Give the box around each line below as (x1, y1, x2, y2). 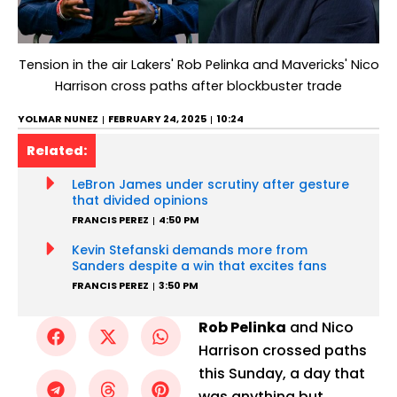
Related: (27, 142, 87, 160)
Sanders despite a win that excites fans (71, 257, 327, 276)
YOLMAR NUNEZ (18, 113, 98, 127)
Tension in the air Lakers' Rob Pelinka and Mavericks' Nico (18, 56, 379, 74)
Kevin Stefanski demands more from (71, 241, 307, 260)
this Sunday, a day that (198, 363, 365, 385)
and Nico (286, 317, 354, 339)
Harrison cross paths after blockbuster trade (55, 77, 342, 96)
